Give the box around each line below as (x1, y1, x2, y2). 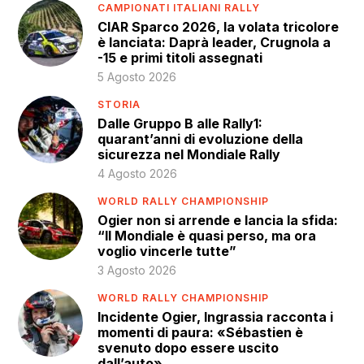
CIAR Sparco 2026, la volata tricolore (97, 18, 340, 35)
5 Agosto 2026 (97, 69, 177, 84)
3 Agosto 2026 (97, 262, 177, 277)
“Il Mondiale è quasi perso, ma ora (97, 227, 317, 244)
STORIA (97, 98, 141, 111)
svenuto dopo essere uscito (97, 339, 279, 356)
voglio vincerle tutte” (97, 242, 237, 259)
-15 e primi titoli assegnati (97, 49, 263, 66)
